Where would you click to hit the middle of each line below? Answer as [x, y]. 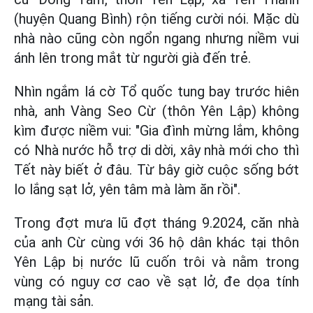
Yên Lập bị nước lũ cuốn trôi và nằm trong [156, 262]
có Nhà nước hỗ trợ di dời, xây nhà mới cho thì [156, 150]
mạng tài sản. [54, 301]
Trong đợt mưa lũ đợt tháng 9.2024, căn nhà [156, 223]
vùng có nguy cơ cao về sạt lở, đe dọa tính [156, 282]
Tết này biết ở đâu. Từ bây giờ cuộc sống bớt [156, 170]
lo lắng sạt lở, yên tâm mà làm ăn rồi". [127, 189]
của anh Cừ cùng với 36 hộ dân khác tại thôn [156, 242]
